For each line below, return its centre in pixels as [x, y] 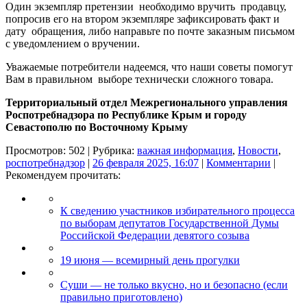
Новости [258, 150]
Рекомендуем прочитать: [63, 175]
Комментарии [238, 162]
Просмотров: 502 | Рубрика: [71, 150]
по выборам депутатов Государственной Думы [170, 223]
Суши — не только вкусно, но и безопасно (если [174, 284]
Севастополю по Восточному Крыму [97, 127]
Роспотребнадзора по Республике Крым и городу [126, 114]
